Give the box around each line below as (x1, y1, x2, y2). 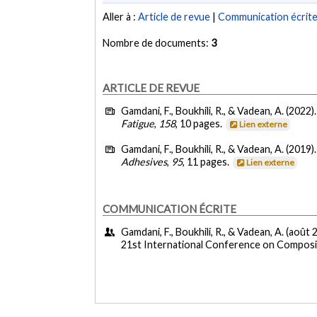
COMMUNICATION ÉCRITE (103, 202, 237, 215)
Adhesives (121, 155, 168, 168)
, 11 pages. (183, 155, 232, 168)
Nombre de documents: (103, 37, 212, 50)
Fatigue (121, 117, 155, 130)
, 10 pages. (175, 117, 225, 130)
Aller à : (103, 11, 139, 23)
